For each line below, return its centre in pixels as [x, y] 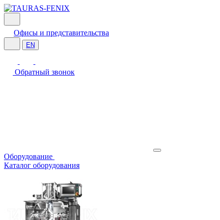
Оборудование [29, 156]
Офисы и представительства [61, 33]
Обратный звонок [45, 72]
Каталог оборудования [42, 165]
